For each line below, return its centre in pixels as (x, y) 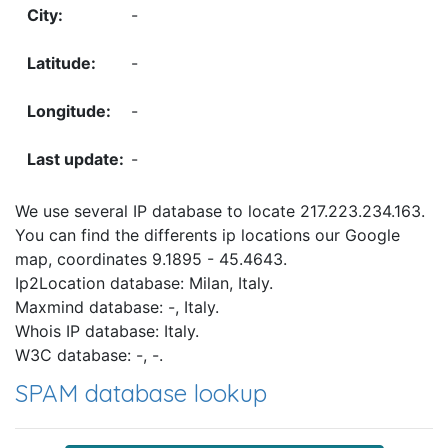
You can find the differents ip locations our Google (207, 235)
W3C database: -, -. (89, 355)
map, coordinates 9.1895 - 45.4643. (151, 259)
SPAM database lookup (141, 393)
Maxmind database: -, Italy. (117, 307)
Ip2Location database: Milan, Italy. (144, 283)
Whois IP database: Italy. (107, 331)
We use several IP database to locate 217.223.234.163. (220, 211)
